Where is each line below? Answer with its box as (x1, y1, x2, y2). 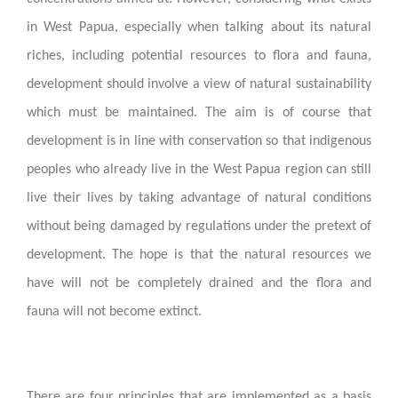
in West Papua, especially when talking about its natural (27, 20, 371, 35)
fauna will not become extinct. (27, 304, 202, 319)
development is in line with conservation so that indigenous (27, 133, 371, 148)
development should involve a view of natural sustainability (27, 76, 371, 92)
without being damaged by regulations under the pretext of (27, 219, 371, 234)
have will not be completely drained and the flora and (27, 275, 371, 291)
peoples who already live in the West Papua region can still (27, 162, 371, 177)
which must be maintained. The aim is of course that (27, 105, 371, 120)
